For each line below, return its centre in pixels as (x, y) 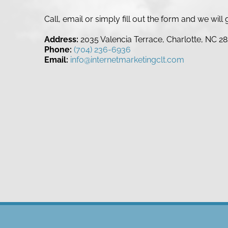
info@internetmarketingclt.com (127, 60)
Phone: (58, 50)
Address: (61, 39)
